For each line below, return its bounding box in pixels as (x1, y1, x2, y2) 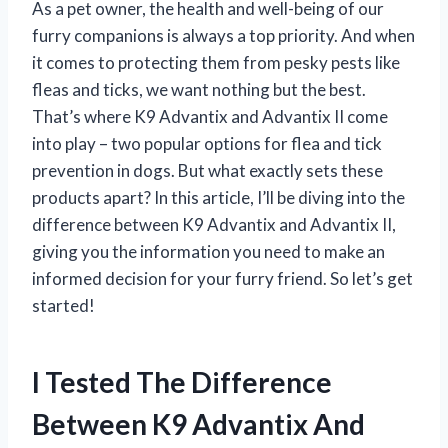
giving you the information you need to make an (32, 240, 385, 262)
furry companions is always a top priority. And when (32, 24, 415, 46)
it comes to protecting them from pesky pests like (32, 51, 400, 73)
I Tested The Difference (32, 364, 332, 399)
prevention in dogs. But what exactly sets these (32, 159, 383, 181)
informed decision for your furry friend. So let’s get (32, 267, 413, 289)
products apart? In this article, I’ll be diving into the (32, 186, 405, 208)
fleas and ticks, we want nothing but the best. (32, 78, 366, 100)
